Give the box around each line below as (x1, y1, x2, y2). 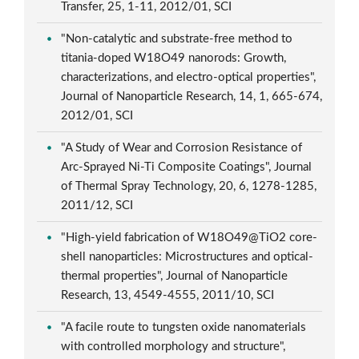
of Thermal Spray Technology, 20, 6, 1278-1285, (61, 179, 317, 192)
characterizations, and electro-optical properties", (61, 71, 317, 83)
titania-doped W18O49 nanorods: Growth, (61, 51, 287, 64)
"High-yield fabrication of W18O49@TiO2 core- (61, 231, 318, 244)
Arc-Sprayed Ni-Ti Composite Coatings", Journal (61, 160, 313, 173)
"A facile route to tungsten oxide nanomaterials (61, 321, 307, 333)
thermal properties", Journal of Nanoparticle (61, 269, 288, 282)
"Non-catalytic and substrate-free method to (61, 32, 293, 45)
